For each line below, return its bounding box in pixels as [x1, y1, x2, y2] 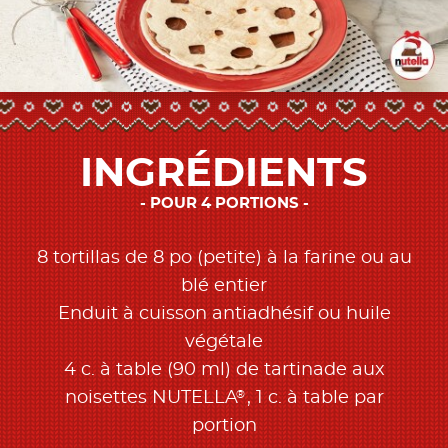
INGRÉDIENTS [80, 154, 368, 195]
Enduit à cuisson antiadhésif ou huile [57, 305, 391, 324]
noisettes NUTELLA [64, 389, 238, 408]
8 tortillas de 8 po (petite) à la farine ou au [36, 249, 412, 268]
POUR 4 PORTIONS [149, 196, 299, 212]
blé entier [181, 277, 267, 296]
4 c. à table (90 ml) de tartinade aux [63, 361, 385, 380]
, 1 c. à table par [246, 389, 384, 408]
